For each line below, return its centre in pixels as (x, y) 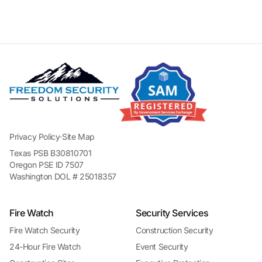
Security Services (172, 213)
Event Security (162, 246)
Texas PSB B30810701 (51, 153)
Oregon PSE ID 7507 (46, 164)
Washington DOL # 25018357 (63, 176)
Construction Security (175, 230)
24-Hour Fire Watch (45, 246)
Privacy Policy (35, 136)
